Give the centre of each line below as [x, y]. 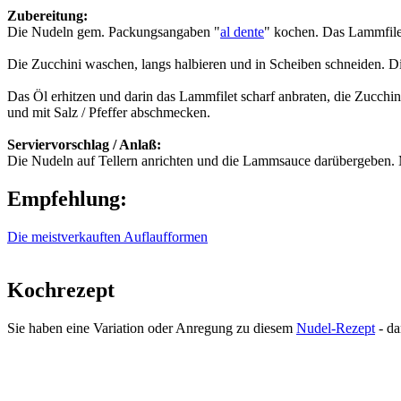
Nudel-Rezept [336, 328]
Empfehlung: [67, 198]
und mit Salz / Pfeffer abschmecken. [109, 112]
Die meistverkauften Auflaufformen [107, 236]
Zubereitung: [47, 15]
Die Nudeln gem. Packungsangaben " [114, 31]
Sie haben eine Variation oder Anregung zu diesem [152, 328]
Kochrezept [61, 290]
